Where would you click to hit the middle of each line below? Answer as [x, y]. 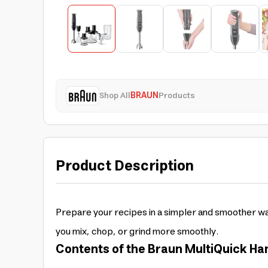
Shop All [115, 96]
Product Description [125, 166]
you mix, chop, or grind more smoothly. [137, 232]
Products [177, 96]
